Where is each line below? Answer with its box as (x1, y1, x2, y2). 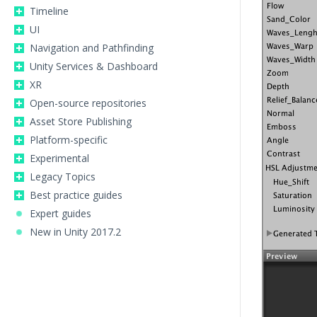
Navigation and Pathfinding (30, 41, 154, 54)
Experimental (30, 151, 89, 165)
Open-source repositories (30, 96, 146, 110)
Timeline (30, 4, 69, 18)
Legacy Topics (30, 170, 96, 183)
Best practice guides (30, 188, 122, 202)
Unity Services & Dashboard (30, 59, 158, 73)
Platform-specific (30, 133, 108, 146)
